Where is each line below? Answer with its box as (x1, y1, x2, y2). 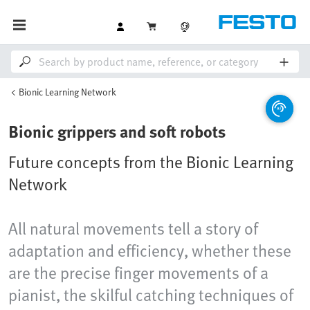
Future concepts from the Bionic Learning (8, 149, 293, 174)
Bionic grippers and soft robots (8, 119, 226, 143)
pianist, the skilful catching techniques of (8, 282, 293, 307)
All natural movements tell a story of (8, 216, 258, 240)
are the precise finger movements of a (8, 260, 268, 284)
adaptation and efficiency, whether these (8, 238, 291, 262)
